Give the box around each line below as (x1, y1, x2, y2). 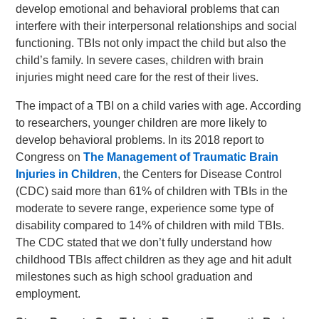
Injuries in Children (16, 168, 118, 180)
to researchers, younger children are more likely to (16, 117, 268, 129)
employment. (16, 288, 81, 300)
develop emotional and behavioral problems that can (16, 3, 281, 15)
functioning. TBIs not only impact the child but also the (16, 37, 287, 49)
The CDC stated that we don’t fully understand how (16, 236, 273, 249)
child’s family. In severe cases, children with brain (16, 54, 264, 66)
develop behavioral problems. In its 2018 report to (16, 134, 265, 146)
